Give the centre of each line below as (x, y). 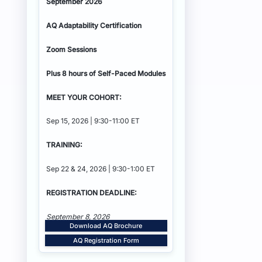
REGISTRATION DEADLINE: (92, 192)
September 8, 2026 (78, 216)
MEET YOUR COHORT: (84, 97)
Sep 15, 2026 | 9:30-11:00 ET (93, 121)
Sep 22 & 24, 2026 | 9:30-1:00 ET (101, 168)
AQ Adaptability (72, 26)
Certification (122, 26)
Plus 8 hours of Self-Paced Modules (106, 73)
